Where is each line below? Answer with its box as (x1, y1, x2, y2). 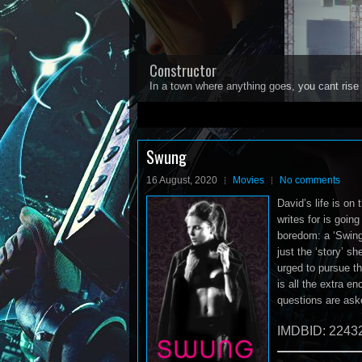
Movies (233, 175, 264, 186)
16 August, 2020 (146, 175, 217, 186)
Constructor (149, 60, 217, 81)
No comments (280, 175, 340, 186)
